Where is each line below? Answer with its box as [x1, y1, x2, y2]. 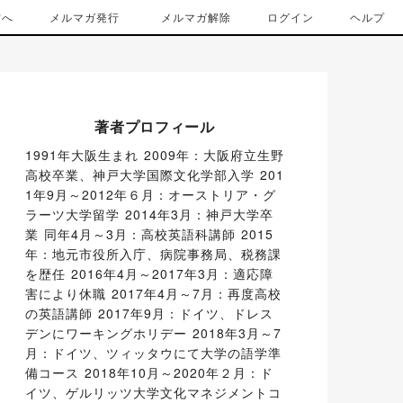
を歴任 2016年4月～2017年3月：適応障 [25, 264, 273, 282]
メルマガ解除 [161, 9, 231, 24]
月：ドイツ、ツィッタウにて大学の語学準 [25, 344, 282, 362]
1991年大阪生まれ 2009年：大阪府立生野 [25, 146, 284, 164]
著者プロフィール [94, 116, 215, 137]
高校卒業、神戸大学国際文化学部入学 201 [25, 166, 284, 184]
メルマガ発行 [49, 9, 120, 24]
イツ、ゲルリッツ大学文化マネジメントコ [25, 383, 282, 401]
